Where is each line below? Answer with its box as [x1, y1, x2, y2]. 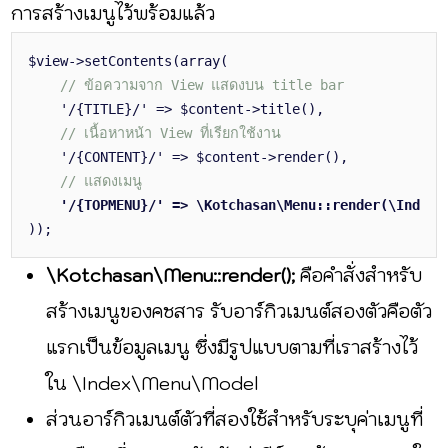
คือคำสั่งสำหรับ [295, 263, 423, 287]
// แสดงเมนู [60, 172, 143, 189]
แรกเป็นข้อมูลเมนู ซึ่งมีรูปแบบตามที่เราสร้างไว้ [46, 335, 419, 359]
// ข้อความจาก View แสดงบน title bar [60, 76, 345, 93]
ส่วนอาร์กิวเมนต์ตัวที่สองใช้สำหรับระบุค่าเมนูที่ [46, 407, 424, 431]
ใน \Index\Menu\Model [46, 371, 260, 395]
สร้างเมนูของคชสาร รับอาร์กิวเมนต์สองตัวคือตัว [46, 299, 433, 323]
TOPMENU [84, 196, 141, 213]
